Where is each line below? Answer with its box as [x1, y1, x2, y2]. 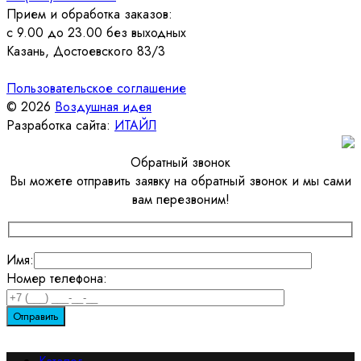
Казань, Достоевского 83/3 [6, 42, 165, 61]
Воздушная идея [55, 98, 151, 117]
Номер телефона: [6, 268, 107, 288]
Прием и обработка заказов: [6, 5, 172, 24]
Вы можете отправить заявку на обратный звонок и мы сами [10, 172, 351, 191]
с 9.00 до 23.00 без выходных [6, 23, 186, 43]
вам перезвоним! [131, 190, 230, 210]
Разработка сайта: [6, 116, 114, 135]
